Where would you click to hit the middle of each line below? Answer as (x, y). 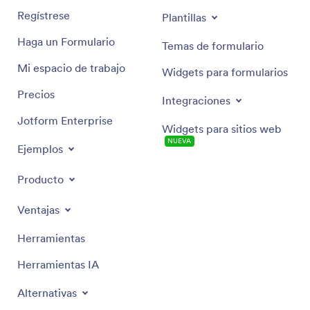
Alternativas (47, 292)
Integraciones (196, 100)
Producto (40, 179)
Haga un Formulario (66, 41)
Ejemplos (40, 148)
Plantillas (184, 17)
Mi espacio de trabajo (71, 67)
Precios (36, 94)
